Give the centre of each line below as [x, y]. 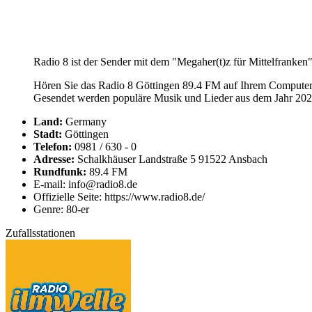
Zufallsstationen [40, 233]
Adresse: [54, 159]
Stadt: [48, 134]
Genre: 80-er [61, 210]
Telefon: [53, 147]
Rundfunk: [60, 172]
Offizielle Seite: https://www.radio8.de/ [119, 197]
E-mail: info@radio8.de [85, 185]
